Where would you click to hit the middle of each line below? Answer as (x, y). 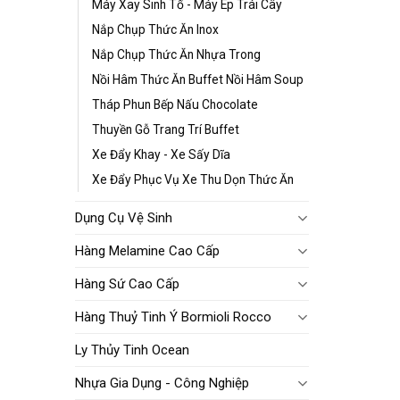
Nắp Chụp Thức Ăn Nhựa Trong (176, 54)
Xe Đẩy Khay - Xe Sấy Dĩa (161, 154)
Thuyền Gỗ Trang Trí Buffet (165, 129)
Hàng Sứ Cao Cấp (127, 283)
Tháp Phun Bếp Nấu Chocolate (175, 104)
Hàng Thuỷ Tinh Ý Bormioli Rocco (173, 317)
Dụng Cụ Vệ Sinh (123, 217)
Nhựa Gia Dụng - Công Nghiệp (162, 383)
